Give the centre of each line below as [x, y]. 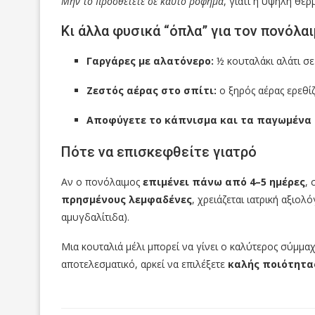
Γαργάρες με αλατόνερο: [150, 61]
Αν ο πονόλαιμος [102, 182]
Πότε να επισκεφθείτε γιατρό [159, 152]
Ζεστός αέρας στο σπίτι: [152, 91]
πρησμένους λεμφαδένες [127, 200]
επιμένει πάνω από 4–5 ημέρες [224, 182]
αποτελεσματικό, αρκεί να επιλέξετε [144, 264]
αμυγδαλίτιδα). [95, 217]
